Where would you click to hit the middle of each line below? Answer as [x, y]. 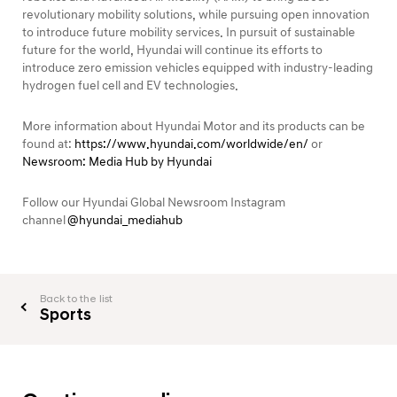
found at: [48, 144]
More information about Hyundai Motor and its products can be [194, 126]
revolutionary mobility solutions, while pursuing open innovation [196, 14]
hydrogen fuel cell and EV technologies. [130, 85]
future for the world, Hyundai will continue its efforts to [172, 50]
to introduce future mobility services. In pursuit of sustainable [189, 32]
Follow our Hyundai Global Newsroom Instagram [154, 202]
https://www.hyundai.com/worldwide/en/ [191, 144]
